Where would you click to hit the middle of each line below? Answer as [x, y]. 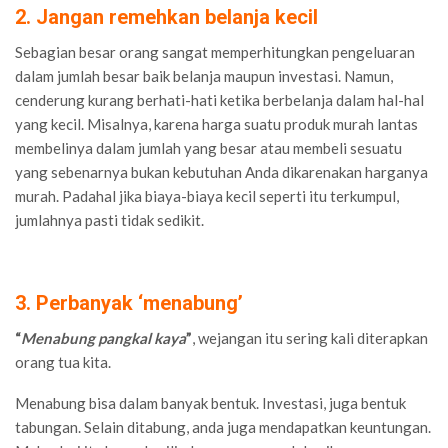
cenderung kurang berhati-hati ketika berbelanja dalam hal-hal [219, 99]
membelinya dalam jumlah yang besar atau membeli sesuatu [208, 147]
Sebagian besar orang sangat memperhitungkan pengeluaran [215, 51]
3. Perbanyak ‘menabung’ [129, 302]
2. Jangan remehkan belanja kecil [166, 16]
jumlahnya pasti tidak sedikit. [109, 219]
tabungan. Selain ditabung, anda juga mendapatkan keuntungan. [223, 426]
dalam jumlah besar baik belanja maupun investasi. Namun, [204, 75]
